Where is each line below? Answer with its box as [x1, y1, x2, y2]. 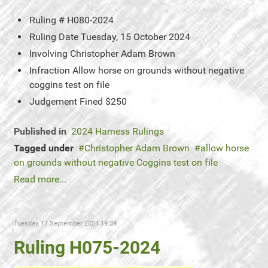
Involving [29, 48, 68, 59]
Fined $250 [80, 96, 127, 107]
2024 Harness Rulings [71, 126, 164, 137]
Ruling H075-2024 [14, 237, 160, 258]
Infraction [29, 65, 70, 76]
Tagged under [14, 142, 74, 154]
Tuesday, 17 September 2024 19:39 [14, 220, 117, 227]
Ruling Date [29, 31, 78, 42]
